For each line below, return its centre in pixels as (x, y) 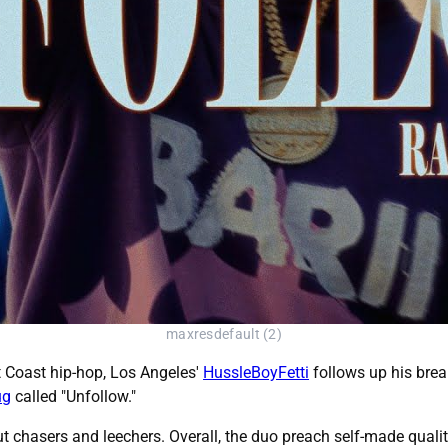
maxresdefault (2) (224, 335)
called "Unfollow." (73, 397)
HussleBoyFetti (256, 373)
